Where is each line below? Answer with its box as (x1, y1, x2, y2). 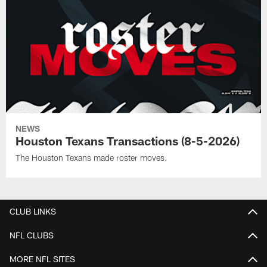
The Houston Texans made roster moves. (15, 153, 168, 163)
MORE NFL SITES (10, 253, 75, 264)
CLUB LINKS (10, 206, 56, 216)
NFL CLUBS (10, 229, 54, 240)
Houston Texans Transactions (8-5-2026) (15, 133, 240, 148)
